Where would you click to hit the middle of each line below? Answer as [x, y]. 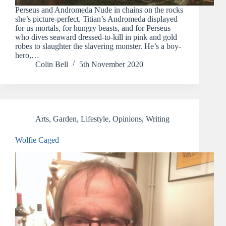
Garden [65, 119]
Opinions [127, 119]
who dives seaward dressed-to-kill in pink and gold [96, 37]
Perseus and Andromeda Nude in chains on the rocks [99, 10]
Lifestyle [95, 119]
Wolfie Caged [37, 140]
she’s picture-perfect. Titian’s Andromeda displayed [96, 19]
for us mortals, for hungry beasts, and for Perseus [93, 28]
